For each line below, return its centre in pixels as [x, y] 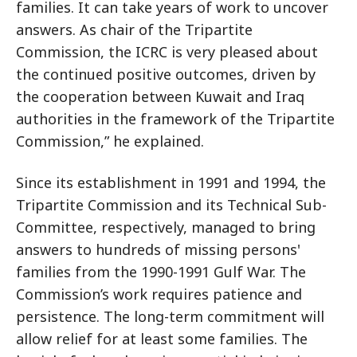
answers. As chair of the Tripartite [134, 29]
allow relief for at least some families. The [162, 339]
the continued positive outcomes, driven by [166, 74]
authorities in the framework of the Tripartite [175, 119]
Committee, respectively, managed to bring [166, 227]
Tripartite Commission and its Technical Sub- [171, 205]
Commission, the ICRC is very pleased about [167, 52]
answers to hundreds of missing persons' [158, 249]
